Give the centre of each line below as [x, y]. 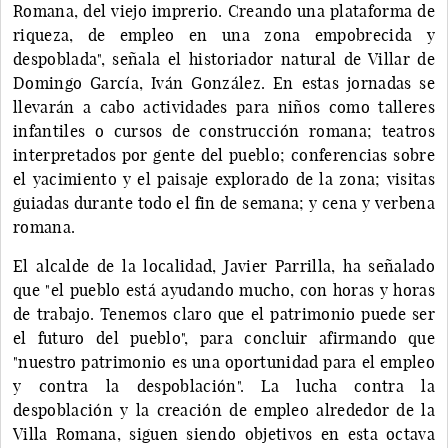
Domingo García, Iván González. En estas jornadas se [224, 82]
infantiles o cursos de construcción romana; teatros [224, 130]
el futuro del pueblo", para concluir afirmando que [224, 337]
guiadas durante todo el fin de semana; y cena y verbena [224, 202]
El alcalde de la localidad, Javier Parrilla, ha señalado [224, 265]
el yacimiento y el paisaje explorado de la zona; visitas [224, 178]
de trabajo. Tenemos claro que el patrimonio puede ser [224, 313]
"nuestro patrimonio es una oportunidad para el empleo [224, 361]
